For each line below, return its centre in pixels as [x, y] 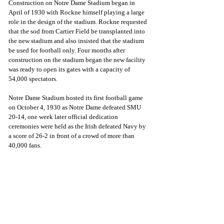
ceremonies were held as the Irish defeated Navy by [78, 126]
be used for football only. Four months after [67, 50]
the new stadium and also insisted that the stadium [77, 41]
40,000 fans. [25, 145]
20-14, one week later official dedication [64, 117]
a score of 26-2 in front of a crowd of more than [72, 136]
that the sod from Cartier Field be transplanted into [77, 31]
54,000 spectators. [33, 79]
